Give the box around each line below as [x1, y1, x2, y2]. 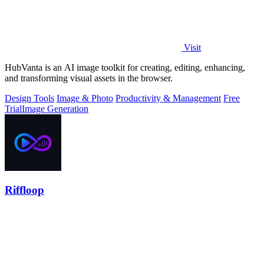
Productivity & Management [115, 93, 221, 103]
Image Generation [22, 103, 88, 114]
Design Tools [5, 93, 54, 103]
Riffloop [5, 184, 44, 197]
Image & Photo [57, 93, 113, 103]
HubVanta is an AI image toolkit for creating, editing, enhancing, [5, 62, 245, 72]
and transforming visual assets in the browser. [5, 72, 173, 83]
